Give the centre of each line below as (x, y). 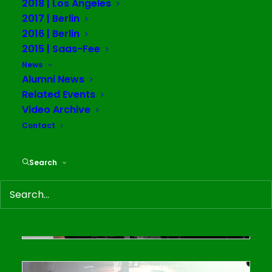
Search (43, 162)
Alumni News (53, 79)
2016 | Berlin (51, 34)
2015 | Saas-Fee (61, 49)
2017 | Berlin (51, 19)
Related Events (59, 94)
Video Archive (56, 110)
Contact (39, 125)
